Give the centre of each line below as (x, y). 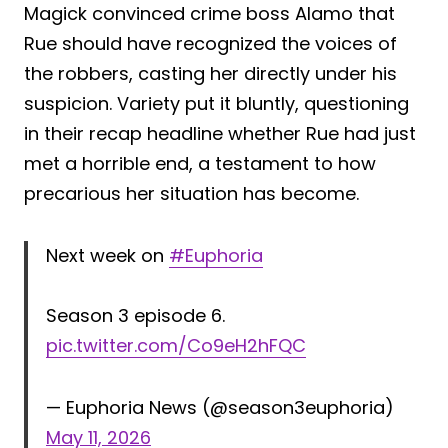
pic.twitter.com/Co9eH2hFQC (176, 345)
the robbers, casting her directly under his (210, 73)
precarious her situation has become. (191, 193)
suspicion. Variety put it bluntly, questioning (216, 103)
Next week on (107, 255)
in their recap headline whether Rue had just (220, 133)
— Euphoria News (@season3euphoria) (220, 407)
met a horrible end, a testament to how (200, 163)
